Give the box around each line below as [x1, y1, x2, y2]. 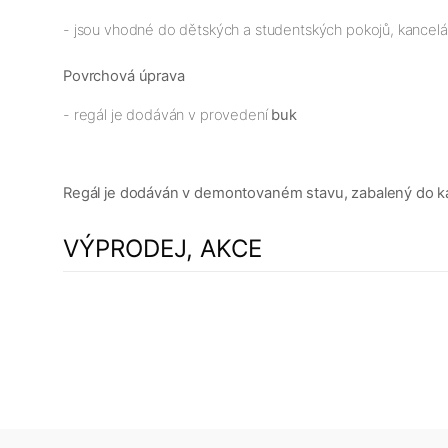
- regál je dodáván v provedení [63, 105, 272, 124]
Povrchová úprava [63, 66, 185, 85]
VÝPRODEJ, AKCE [63, 233, 262, 263]
